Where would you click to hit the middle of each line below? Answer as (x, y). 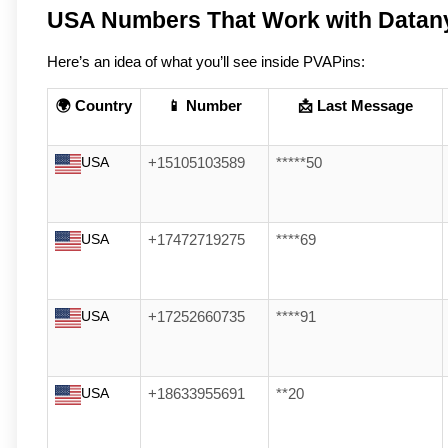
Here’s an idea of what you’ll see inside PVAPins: (206, 62)
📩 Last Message (355, 106)
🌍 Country (94, 106)
